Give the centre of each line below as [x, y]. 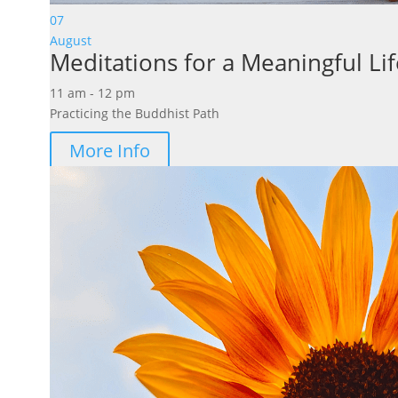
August [70, 41]
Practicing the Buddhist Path [134, 114]
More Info [109, 151]
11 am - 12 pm [92, 93]
